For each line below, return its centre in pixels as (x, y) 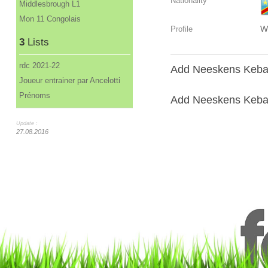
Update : (27, 123)
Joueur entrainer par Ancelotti (69, 81)
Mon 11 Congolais (50, 19)
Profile (181, 29)
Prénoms (34, 96)
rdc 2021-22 (39, 66)
